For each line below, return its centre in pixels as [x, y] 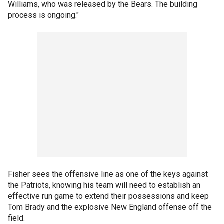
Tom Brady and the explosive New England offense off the [110, 207]
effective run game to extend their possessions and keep [108, 196]
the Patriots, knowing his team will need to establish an [104, 185]
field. [16, 218]
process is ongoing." [43, 15]
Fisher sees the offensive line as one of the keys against [108, 174]
